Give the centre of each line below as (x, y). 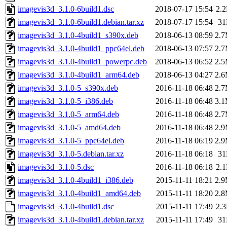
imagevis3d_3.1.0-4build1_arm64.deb (79, 75)
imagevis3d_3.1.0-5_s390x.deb (68, 88)
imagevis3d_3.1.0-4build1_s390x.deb (78, 35)
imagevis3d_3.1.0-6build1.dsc (66, 9)
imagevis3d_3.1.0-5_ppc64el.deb (71, 141)
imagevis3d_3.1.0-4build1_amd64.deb (79, 194)
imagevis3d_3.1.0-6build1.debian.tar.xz (81, 22)
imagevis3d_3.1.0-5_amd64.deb (69, 128)
